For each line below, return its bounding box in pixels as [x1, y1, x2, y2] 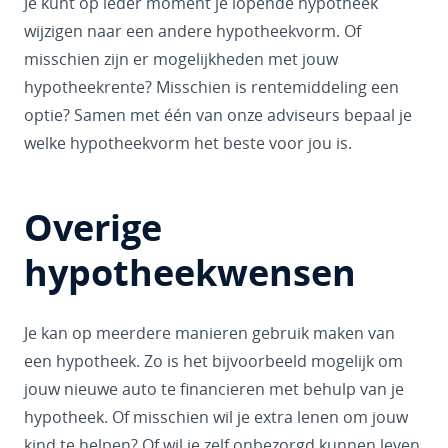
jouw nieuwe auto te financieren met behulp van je [24, 378, 404, 400]
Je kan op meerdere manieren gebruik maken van [24, 322, 395, 344]
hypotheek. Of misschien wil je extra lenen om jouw [24, 406, 408, 428]
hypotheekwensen [24, 248, 356, 297]
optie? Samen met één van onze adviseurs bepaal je [24, 104, 412, 126]
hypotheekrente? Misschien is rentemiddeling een [24, 76, 399, 98]
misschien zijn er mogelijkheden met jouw [24, 48, 338, 70]
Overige [24, 203, 162, 252]
